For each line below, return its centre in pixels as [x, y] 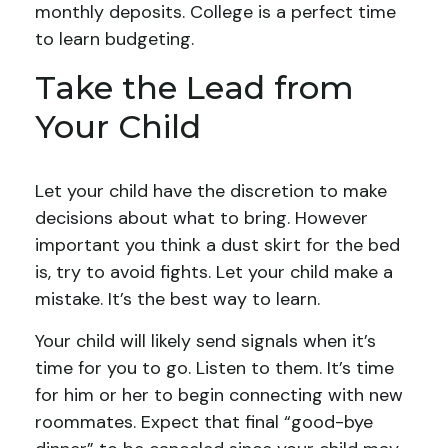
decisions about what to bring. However [201, 218]
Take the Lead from [194, 87]
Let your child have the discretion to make [211, 191]
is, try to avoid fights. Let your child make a [214, 272]
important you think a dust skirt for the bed [217, 245]
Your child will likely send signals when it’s [205, 341]
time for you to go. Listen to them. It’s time [214, 368]
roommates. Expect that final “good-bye [204, 422]
